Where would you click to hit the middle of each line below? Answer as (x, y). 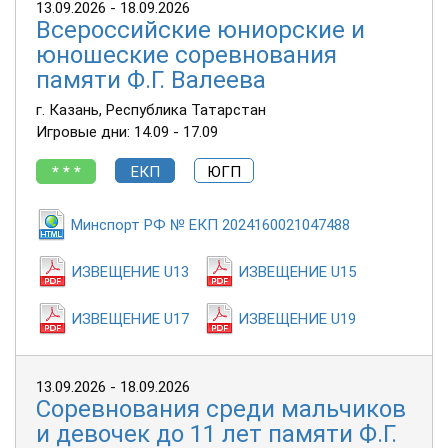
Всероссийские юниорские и (200, 30)
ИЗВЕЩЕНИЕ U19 (297, 319)
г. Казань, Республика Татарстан (151, 110)
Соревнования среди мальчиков (221, 409)
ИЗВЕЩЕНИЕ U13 (130, 272)
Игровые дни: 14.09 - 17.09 (127, 132)
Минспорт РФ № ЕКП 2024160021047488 (210, 225)
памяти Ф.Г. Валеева (151, 80)
